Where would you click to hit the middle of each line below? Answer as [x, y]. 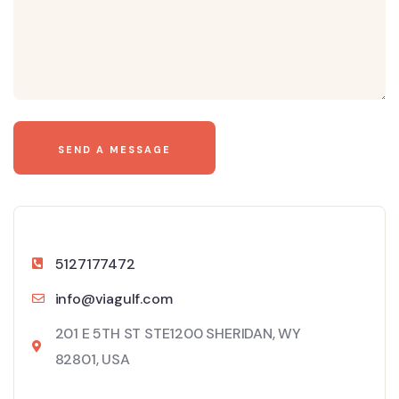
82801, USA [92, 359]
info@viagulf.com [114, 298]
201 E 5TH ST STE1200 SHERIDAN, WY [178, 333]
